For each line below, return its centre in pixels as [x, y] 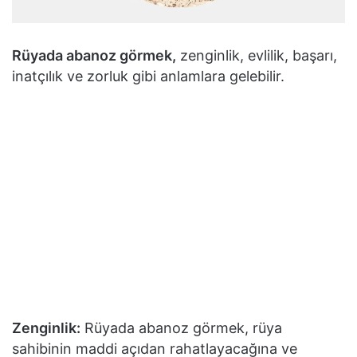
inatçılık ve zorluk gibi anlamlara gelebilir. [148, 76]
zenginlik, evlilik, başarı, [257, 56]
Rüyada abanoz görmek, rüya [181, 328]
